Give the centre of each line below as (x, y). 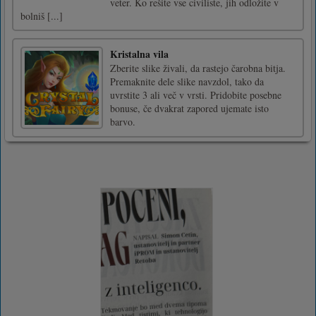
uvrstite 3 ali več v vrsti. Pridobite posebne (196, 95)
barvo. (123, 121)
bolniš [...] (42, 16)
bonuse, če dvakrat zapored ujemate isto (189, 108)
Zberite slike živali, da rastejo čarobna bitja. (198, 68)
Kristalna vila (139, 54)
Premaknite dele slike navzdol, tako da (187, 81)
